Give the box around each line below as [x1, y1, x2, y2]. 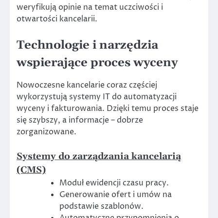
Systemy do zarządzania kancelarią [17, 150, 181, 162]
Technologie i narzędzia [17, 38, 158, 53]
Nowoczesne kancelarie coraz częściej [17, 80, 157, 91]
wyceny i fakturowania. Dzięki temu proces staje [17, 103, 199, 114]
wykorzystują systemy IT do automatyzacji [17, 91, 177, 103]
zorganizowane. [17, 127, 76, 138]
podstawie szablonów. [59, 200, 144, 212]
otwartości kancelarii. [17, 14, 97, 25]
